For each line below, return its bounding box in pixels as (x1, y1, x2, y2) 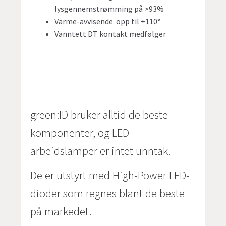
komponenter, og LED (30, 125, 130, 140)
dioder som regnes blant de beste (30, 186, 185, 201)
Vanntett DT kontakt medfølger (54, 29, 166, 39)
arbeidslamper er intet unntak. (30, 143, 171, 158)
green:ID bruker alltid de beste (30, 107, 168, 122)
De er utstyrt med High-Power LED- (30, 168, 190, 183)
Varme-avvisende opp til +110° (54, 16, 161, 27)
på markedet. (30, 204, 92, 219)
